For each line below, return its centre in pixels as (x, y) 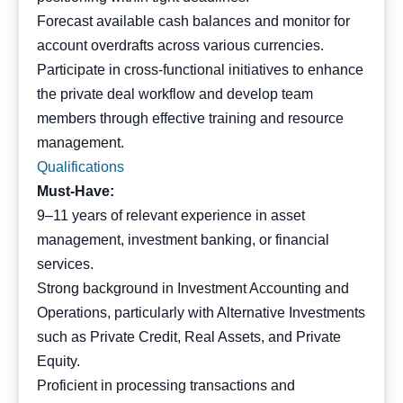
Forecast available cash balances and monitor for (193, 21)
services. (65, 264)
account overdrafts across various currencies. (180, 45)
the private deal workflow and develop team (175, 94)
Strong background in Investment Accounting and (193, 288)
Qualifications (81, 167)
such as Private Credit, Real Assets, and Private (189, 337)
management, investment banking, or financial (183, 240)
